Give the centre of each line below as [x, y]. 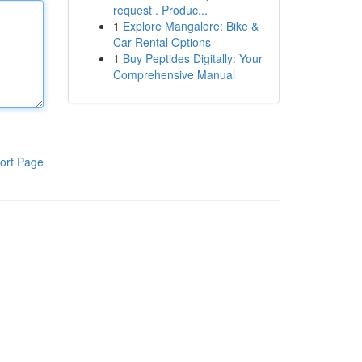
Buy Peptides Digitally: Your [192, 58]
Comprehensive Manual [174, 74]
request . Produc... [160, 10]
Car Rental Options [162, 42]
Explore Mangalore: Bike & [190, 26]
